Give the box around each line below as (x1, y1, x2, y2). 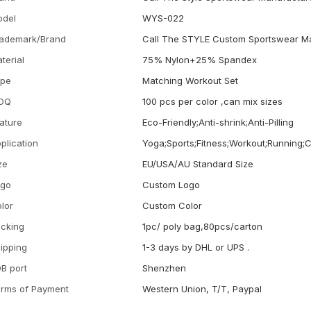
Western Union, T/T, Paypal (142, 283, 262, 294)
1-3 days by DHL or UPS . (142, 241, 250, 253)
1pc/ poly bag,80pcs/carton (142, 220, 263, 232)
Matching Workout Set (142, 74, 239, 86)
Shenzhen (142, 262, 187, 274)
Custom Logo (142, 178, 201, 190)
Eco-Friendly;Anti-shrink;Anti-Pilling (142, 116, 294, 128)
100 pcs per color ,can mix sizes (142, 95, 283, 107)
